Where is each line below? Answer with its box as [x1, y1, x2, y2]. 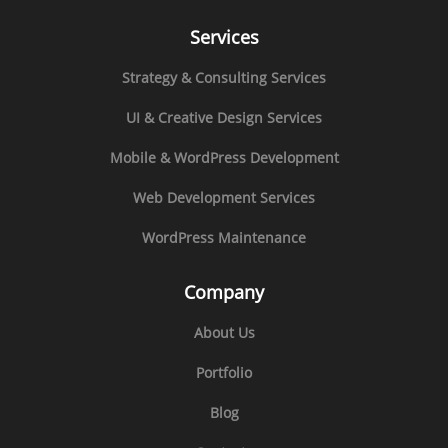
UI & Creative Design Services [126, 107, 322, 127]
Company [184, 279, 264, 304]
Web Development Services [133, 187, 315, 207]
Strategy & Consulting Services [122, 67, 326, 87]
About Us [193, 322, 255, 342]
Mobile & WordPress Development [109, 147, 339, 167]
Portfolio [196, 362, 252, 382]
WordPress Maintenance [142, 227, 306, 247]
